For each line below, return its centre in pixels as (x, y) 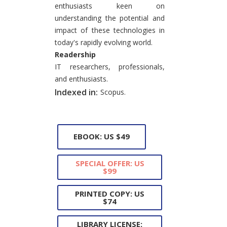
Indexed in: (76, 92)
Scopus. (113, 92)
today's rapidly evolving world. (104, 42)
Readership (75, 54)
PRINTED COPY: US (110, 193)
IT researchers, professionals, (110, 66)
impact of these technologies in (110, 30)
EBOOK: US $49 (102, 137)
